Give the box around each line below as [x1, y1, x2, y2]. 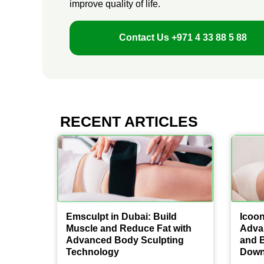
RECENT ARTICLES [60, 113, 198, 130]
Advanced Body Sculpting [66, 235, 184, 245]
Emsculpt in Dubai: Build [66, 211, 177, 222]
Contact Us [119, 32, 172, 43]
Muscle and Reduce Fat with [66, 223, 192, 233]
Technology [66, 246, 119, 257]
